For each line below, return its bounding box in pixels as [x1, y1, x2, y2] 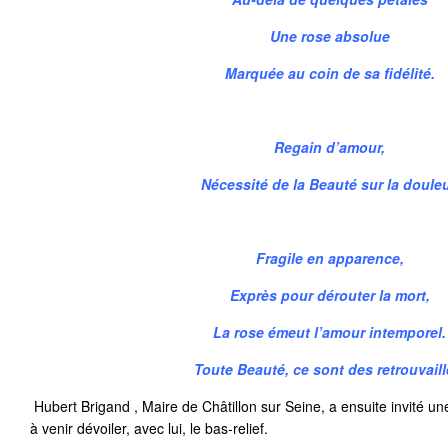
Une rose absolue [270, 26, 390, 46]
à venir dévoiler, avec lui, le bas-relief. [30, 418, 268, 438]
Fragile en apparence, [256, 248, 404, 268]
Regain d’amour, [274, 137, 386, 157]
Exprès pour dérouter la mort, [230, 285, 430, 305]
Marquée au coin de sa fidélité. [225, 63, 435, 83]
